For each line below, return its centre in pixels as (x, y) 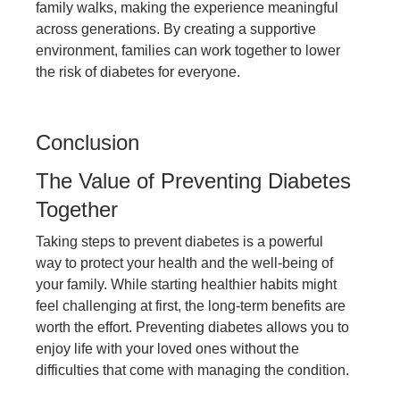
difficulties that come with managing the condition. (192, 371)
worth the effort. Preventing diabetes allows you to (192, 328)
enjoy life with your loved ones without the (167, 349)
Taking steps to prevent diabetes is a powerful (179, 242)
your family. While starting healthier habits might (186, 285)
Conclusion (87, 143)
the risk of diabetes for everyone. (138, 72)
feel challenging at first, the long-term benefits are (191, 306)
